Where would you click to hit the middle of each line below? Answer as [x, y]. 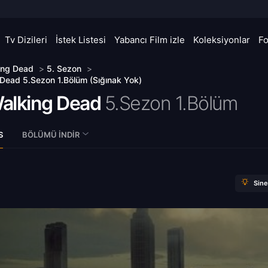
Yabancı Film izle [150, 40]
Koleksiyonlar [222, 40]
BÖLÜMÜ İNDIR [51, 134]
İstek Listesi [81, 40]
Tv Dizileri [26, 40]
